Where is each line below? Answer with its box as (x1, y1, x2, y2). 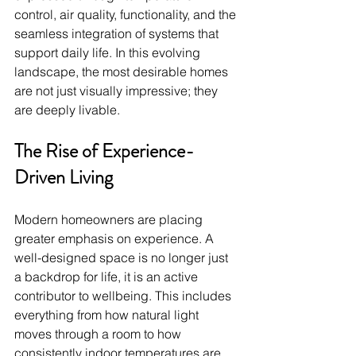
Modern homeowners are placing (14, 211, 206, 227)
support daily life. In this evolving (14, 44, 203, 60)
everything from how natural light (14, 306, 202, 323)
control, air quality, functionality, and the (14, 6, 239, 22)
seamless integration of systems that (14, 25, 222, 41)
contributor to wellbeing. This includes (14, 287, 234, 304)
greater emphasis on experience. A (14, 230, 217, 246)
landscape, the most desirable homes (14, 63, 231, 79)
